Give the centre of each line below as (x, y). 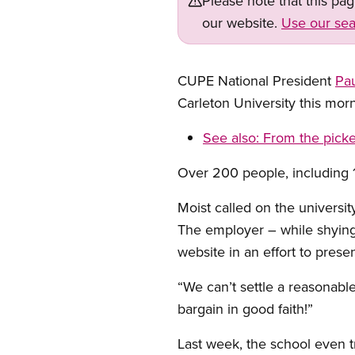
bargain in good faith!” (245, 309)
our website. (242, 23)
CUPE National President (256, 80)
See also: (233, 137)
